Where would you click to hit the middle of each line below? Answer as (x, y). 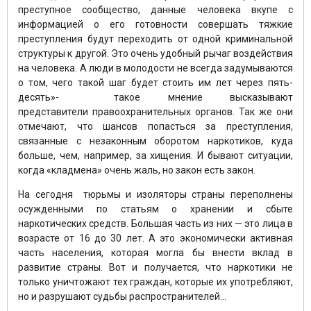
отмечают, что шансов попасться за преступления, (155, 126)
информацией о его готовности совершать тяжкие (155, 24)
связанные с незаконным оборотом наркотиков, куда (155, 141)
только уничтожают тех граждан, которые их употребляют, (155, 281)
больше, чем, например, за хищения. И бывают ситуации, (155, 155)
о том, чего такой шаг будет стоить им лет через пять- (155, 82)
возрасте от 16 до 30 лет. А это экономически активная (155, 238)
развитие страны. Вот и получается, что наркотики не (155, 267)
